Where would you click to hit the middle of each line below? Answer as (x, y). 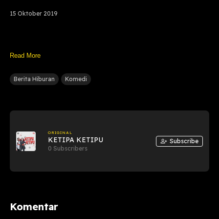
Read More (25, 56)
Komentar (34, 206)
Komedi (76, 79)
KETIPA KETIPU (76, 140)
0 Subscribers (68, 148)
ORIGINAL (60, 132)
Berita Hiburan (34, 79)
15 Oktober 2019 (33, 13)
